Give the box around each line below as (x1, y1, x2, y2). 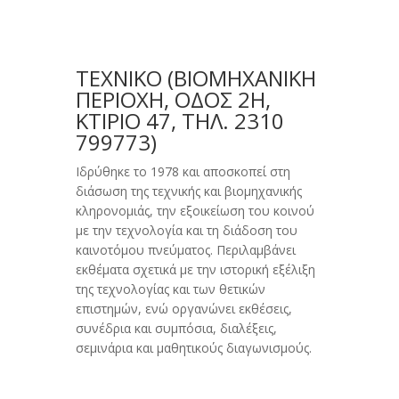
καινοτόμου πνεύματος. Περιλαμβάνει (75, 241, 296, 259)
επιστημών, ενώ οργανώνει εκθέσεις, (75, 300, 292, 318)
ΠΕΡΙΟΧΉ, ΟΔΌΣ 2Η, (75, 85, 271, 115)
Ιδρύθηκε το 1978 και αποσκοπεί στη (75, 163, 290, 181)
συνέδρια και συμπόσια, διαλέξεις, (75, 320, 277, 338)
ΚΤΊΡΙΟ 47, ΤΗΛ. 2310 (75, 106, 284, 136)
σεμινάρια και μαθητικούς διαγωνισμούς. (75, 339, 312, 357)
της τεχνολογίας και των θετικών (75, 281, 265, 298)
